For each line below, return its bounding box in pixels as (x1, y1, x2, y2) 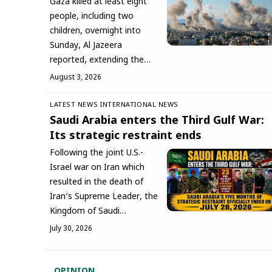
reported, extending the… (50, 54, 151, 66)
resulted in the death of (50, 176, 143, 188)
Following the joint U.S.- (50, 147, 143, 159)
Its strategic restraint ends (50, 129, 202, 143)
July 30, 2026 (50, 223, 92, 234)
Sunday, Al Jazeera (50, 39, 122, 52)
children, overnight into (50, 25, 141, 37)
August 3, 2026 (50, 72, 101, 83)
